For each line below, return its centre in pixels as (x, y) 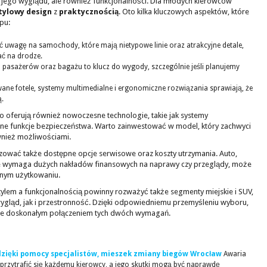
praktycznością (89, 12)
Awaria (235, 254)
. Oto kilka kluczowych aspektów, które (184, 12)
